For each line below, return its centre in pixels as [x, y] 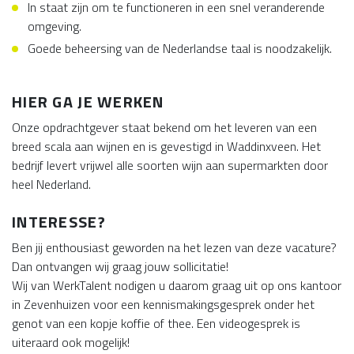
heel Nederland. [51, 184]
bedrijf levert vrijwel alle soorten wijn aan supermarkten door [170, 165]
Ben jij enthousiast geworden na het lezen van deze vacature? [174, 247]
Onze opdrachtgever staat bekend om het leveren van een [164, 127]
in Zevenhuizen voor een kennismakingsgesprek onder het [163, 304]
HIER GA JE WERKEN [88, 102]
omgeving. [55, 26]
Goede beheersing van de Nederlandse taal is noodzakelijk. [180, 48]
